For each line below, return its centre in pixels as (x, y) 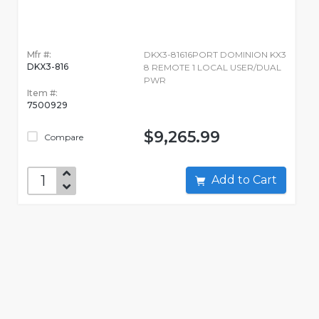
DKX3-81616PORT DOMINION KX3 (215, 55)
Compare (63, 137)
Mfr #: (39, 55)
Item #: (42, 93)
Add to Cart (265, 180)
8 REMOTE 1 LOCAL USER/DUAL (212, 68)
